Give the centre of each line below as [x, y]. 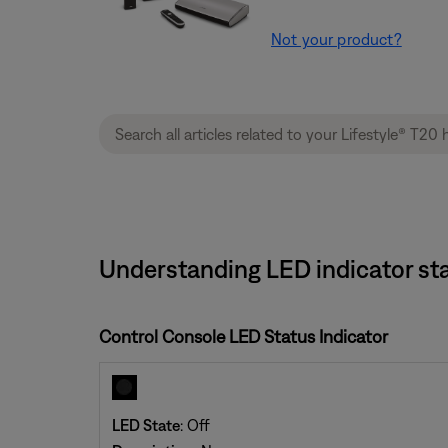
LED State [145, 425]
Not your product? [336, 39]
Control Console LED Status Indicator [243, 336]
